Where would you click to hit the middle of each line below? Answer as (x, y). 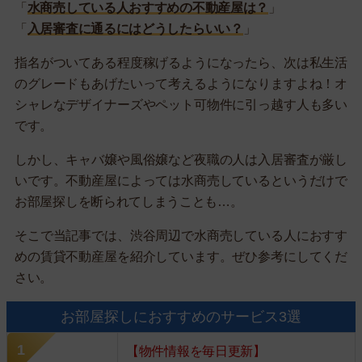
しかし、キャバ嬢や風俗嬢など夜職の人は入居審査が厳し (181, 160)
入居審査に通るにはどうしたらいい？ (135, 29)
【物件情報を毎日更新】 (196, 351)
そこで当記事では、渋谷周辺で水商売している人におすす (181, 236)
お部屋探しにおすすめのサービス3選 (181, 317)
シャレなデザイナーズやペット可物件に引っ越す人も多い (181, 105)
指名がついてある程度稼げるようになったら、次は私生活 (181, 63)
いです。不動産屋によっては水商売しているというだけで (181, 181)
